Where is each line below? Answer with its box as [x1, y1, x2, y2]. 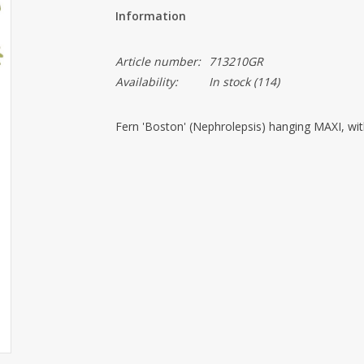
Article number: [115, 54, 201, 69]
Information [115, 8, 186, 24]
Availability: [115, 74, 178, 89]
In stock [208, 74, 250, 89]
